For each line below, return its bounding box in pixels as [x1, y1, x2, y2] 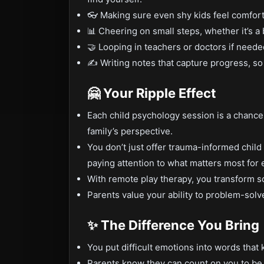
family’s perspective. [87, 126, 173, 137]
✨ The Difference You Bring [87, 217, 259, 233]
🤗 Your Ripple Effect [87, 85, 216, 101]
